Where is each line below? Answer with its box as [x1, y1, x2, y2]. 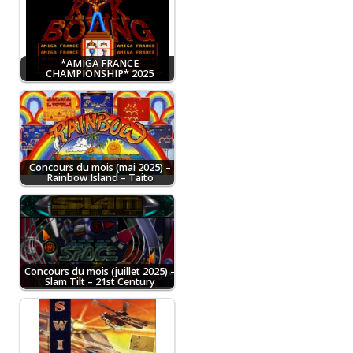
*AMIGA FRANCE [60, 56, 139, 70]
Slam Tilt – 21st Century [44, 274, 155, 288]
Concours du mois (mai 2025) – [28, 160, 171, 174]
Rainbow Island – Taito [46, 170, 154, 184]
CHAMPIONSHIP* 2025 [46, 66, 154, 80]
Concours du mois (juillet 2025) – [24, 264, 176, 278]
